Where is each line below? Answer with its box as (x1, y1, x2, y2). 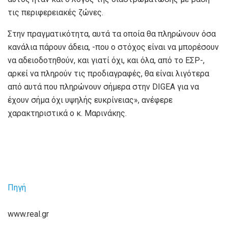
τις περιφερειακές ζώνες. (8, 8, 103, 18)
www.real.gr (8, 209, 49, 219)
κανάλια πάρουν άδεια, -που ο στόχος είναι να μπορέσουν (8, 42, 219, 52)
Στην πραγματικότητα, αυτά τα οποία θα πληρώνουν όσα (8, 29, 216, 39)
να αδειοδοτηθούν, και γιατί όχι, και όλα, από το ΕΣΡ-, (8, 55, 205, 66)
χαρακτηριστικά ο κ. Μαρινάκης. (8, 108, 127, 119)
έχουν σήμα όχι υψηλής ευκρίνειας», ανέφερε (8, 95, 173, 105)
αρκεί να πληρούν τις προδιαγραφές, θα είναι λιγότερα (8, 69, 209, 79)
